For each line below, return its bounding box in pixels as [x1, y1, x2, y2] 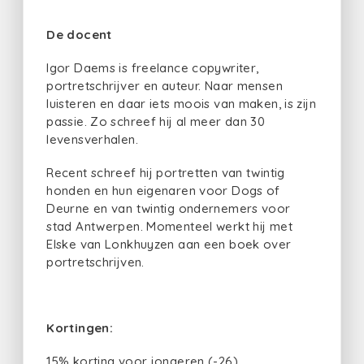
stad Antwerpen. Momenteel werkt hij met [46, 218, 292, 234]
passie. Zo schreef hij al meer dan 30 [46, 113, 266, 129]
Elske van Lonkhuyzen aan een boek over [46, 236, 292, 252]
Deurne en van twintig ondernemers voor [46, 200, 291, 216]
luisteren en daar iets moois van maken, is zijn [46, 95, 316, 111]
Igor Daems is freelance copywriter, [46, 59, 259, 76]
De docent [46, 27, 112, 43]
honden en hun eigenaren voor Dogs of [46, 182, 280, 198]
